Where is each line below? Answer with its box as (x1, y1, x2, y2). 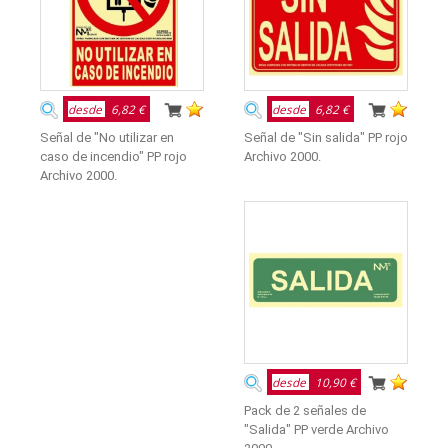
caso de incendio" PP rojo (40, 149, 187, 164)
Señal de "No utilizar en (40, 130, 174, 145)
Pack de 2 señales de (244, 403, 366, 418)
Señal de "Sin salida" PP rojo (244, 130, 408, 145)
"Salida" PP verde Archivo (244, 422, 389, 437)
